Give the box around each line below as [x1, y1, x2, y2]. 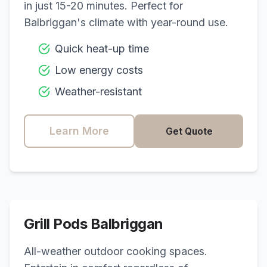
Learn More [49, 125, 109, 137]
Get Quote [165, 125, 213, 137]
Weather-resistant [55, 85, 142, 98]
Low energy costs [55, 64, 143, 76]
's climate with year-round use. [77, 16, 228, 29]
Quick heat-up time [55, 42, 149, 55]
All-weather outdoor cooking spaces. [24, 245, 207, 257]
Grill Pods [24, 215, 91, 232]
